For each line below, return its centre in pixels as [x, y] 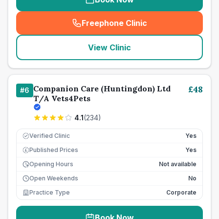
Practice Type [50, 192]
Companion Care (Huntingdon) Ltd [102, 88]
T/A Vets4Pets [62, 98]
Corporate [181, 192]
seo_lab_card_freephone [160, 28]
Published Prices [54, 150]
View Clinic [109, 47]
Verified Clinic [50, 136]
